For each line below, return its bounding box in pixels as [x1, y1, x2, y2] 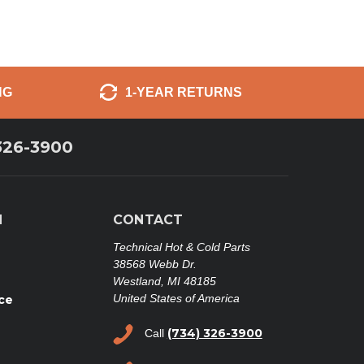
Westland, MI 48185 [112, 274, 216, 288]
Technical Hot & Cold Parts [112, 240, 250, 253]
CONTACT [112, 211, 184, 227]
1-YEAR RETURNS [124, 84, 242, 99]
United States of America [112, 291, 240, 305]
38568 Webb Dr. [112, 257, 197, 271]
